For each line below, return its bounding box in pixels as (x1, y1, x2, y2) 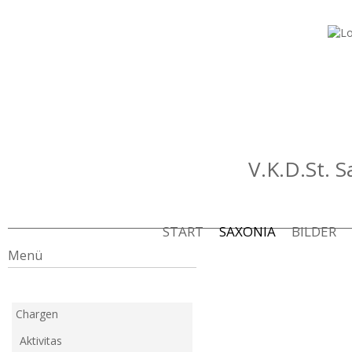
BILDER (291, 222, 336, 240)
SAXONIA (219, 222, 276, 240)
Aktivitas (20, 333, 62, 348)
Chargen (16, 306, 58, 321)
